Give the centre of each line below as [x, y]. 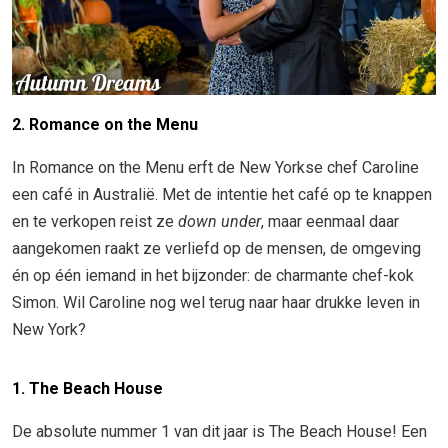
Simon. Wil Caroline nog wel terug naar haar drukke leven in [216, 302]
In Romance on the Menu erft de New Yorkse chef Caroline [215, 167]
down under [219, 221]
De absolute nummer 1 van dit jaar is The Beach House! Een [219, 431]
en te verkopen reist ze [95, 221]
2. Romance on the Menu [105, 124]
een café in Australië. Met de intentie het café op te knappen [222, 194]
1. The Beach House [87, 388]
